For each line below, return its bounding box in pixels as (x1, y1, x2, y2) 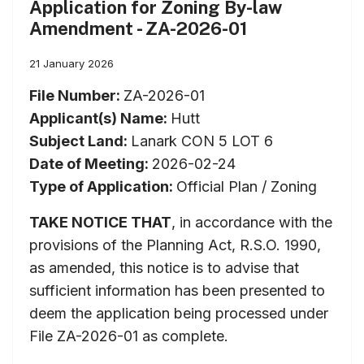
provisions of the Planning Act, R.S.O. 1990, (29, 236, 321, 253)
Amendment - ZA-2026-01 (29, 17, 248, 39)
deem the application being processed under (29, 304, 328, 322)
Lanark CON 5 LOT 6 (131, 132, 273, 149)
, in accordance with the (171, 213, 332, 231)
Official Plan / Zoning (176, 177, 317, 195)
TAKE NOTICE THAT (29, 213, 171, 231)
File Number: (29, 86, 123, 104)
